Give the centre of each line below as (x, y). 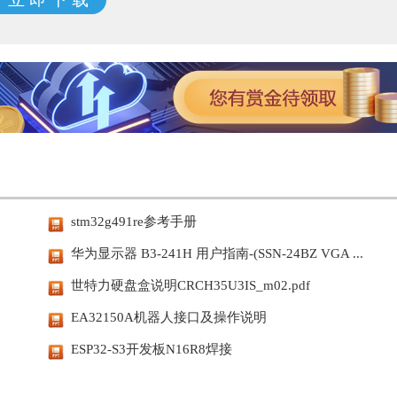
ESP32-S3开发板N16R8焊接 (152, 349)
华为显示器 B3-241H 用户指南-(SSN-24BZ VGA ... (217, 253)
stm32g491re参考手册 (134, 222)
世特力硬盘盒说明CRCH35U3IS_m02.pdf (191, 285)
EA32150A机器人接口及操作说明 (169, 317)
